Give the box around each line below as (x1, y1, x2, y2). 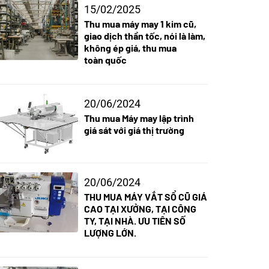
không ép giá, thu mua (83, 42, 177, 54)
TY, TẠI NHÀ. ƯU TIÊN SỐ (83, 215, 186, 227)
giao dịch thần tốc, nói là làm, (83, 30, 205, 42)
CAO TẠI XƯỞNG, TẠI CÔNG (83, 203, 196, 215)
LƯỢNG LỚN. (83, 227, 136, 239)
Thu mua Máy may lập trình (83, 112, 194, 124)
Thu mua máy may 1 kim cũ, (83, 18, 196, 30)
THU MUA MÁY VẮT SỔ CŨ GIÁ (83, 191, 207, 203)
